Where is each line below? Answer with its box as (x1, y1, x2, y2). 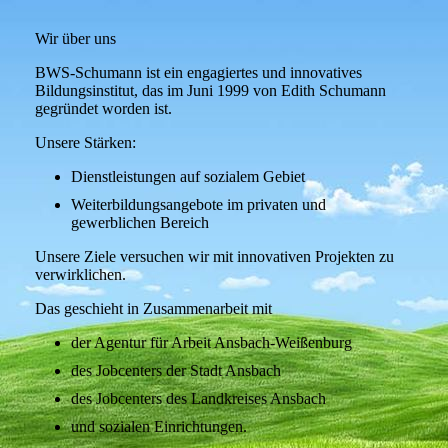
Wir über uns (35, 30, 116, 47)
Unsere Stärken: (35, 134, 136, 151)
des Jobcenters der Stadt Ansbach (71, 362, 281, 379)
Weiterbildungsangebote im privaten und (71, 196, 326, 213)
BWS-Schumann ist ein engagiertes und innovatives (35, 64, 362, 81)
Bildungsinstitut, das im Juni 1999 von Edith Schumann (35, 82, 386, 99)
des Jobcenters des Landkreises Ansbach (71, 390, 326, 407)
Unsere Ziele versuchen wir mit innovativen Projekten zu (35, 248, 394, 265)
